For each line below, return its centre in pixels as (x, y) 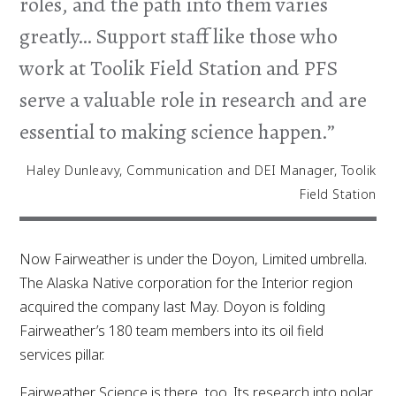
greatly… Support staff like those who (179, 36)
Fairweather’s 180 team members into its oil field (172, 330)
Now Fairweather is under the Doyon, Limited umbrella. (194, 259)
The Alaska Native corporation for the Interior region (187, 282)
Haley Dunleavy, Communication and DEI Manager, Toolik (202, 170)
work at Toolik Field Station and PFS (179, 68)
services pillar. (62, 354)
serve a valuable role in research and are (194, 99)
